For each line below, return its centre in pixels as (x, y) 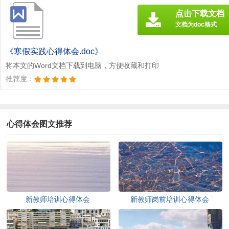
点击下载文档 (200, 13)
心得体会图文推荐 (40, 124)
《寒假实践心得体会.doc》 (54, 51)
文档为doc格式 (196, 24)
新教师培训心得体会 (58, 199)
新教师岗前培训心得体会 (170, 199)
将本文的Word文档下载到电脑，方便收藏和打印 (82, 65)
